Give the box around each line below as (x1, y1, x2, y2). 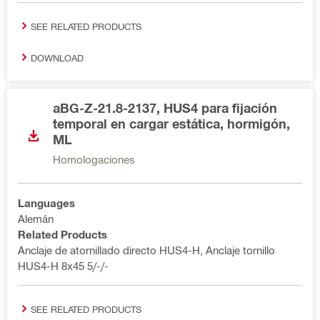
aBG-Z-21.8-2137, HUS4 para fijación (53, 100, 277, 116)
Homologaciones (53, 153, 135, 166)
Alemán (18, 212, 54, 225)
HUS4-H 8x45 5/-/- (18, 259, 109, 272)
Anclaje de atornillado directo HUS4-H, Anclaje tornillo (18, 244, 275, 256)
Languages (18, 196, 75, 209)
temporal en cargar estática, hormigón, (53, 116, 290, 131)
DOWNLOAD (31, 51, 84, 63)
